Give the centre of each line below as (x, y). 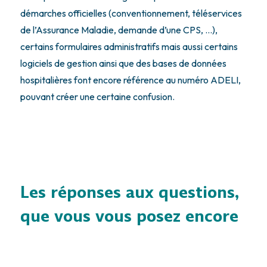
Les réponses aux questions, (129, 193)
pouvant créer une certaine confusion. (98, 96)
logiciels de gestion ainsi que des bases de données (123, 63)
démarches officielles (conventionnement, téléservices (131, 13)
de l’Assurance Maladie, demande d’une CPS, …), (119, 30)
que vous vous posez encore (131, 216)
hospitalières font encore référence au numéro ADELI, (130, 80)
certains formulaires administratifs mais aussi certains (129, 46)
